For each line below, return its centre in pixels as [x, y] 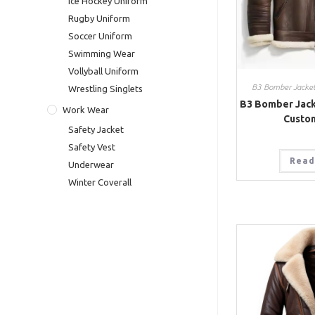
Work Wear [86, 110]
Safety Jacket [96, 130]
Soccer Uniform [101, 36]
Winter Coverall [100, 182]
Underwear [91, 165]
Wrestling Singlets [106, 89]
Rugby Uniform [99, 19]
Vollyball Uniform [104, 71]
